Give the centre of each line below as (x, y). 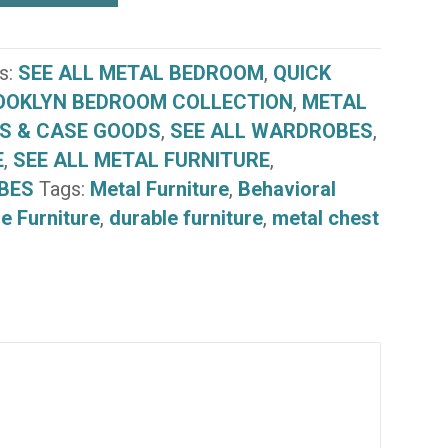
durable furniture (185, 218)
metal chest (325, 218)
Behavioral (286, 189)
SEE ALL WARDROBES (271, 131)
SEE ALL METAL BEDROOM (140, 73)
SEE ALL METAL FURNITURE (141, 160)
